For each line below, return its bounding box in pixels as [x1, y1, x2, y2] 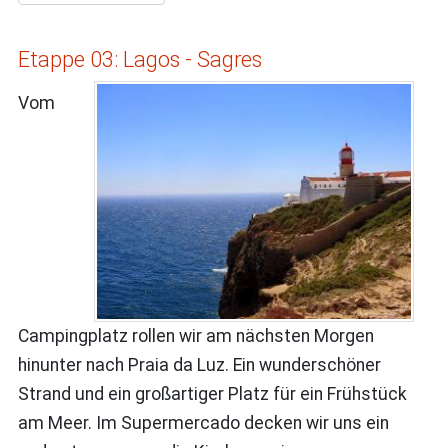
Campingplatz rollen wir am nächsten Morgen [17, 326, 374, 347]
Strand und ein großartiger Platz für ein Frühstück [17, 384, 407, 405]
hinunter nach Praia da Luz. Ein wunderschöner [17, 355, 381, 376]
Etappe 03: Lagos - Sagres [17, 46, 262, 72]
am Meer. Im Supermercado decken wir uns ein [17, 413, 389, 434]
